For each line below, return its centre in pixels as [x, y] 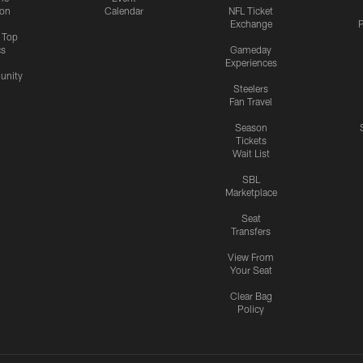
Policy [251, 309]
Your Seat [251, 270]
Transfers [251, 231]
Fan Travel [251, 102]
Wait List [251, 154]
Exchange [251, 24]
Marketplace [251, 192]
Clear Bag [251, 296]
